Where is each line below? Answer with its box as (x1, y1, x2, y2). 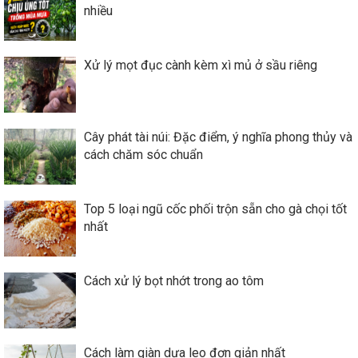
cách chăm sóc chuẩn (84, 146, 203, 162)
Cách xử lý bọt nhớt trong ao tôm (84, 272, 264, 288)
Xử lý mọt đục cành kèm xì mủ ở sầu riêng (84, 57, 317, 73)
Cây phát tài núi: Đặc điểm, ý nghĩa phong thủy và (84, 129, 352, 145)
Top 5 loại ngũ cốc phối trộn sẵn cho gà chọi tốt (84, 201, 347, 217)
